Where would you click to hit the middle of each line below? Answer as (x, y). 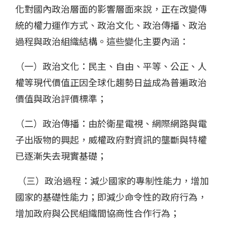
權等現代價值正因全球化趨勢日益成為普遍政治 (111, 82)
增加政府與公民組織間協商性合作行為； (97, 213)
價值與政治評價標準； (61, 99)
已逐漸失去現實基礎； (61, 156)
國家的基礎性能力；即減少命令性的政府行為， (111, 197)
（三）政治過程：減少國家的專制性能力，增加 (112, 181)
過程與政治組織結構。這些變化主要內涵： (102, 41)
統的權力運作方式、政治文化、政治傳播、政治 (111, 25)
